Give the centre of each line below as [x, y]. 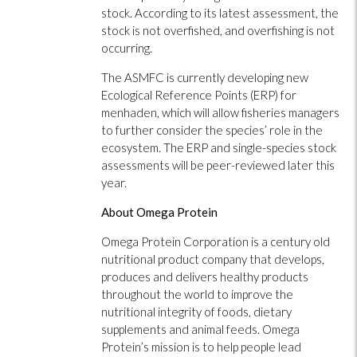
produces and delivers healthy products [205, 276]
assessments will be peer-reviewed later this [218, 165]
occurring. [127, 47]
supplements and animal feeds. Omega [200, 329]
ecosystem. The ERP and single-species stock [219, 147]
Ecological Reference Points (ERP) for [199, 94]
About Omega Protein [159, 212]
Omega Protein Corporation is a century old [216, 241]
